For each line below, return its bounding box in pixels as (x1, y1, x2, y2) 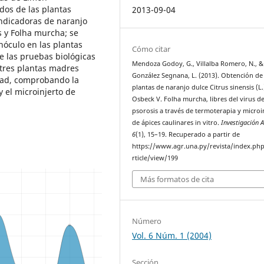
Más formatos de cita (140, 173, 214, 184)
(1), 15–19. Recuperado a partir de (136, 130, 240, 139)
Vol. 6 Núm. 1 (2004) (132, 229, 212, 241)
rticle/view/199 (132, 154, 179, 163)
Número (132, 215, 162, 226)
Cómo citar (132, 44, 171, 55)
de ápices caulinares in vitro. (132, 118, 222, 127)
